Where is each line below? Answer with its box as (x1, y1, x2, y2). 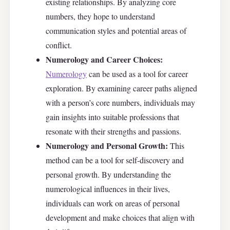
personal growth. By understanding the (46, 169, 171, 180)
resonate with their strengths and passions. (46, 126, 181, 137)
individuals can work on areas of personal (46, 198, 180, 209)
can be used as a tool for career (87, 68, 188, 80)
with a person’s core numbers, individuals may (46, 97, 195, 108)
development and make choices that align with (46, 212, 195, 223)
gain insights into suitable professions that (46, 111, 179, 123)
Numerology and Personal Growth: (46, 140, 168, 152)
